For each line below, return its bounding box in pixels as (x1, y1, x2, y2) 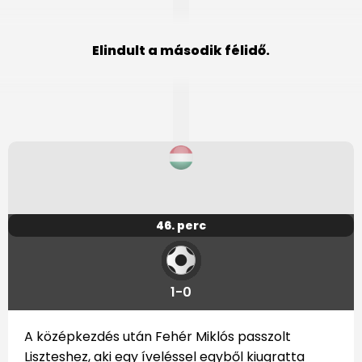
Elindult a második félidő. (92, 41, 270, 61)
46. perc (156, 217, 206, 234)
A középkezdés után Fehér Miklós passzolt (24, 327, 291, 347)
